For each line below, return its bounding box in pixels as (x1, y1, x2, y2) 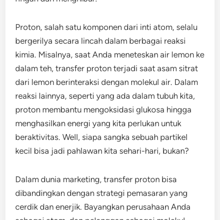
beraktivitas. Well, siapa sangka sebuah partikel (15, 132, 188, 142)
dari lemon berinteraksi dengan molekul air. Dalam (15, 77, 198, 87)
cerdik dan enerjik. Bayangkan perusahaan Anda (15, 202, 191, 212)
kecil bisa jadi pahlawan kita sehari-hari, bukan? (15, 146, 190, 156)
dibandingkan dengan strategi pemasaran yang (15, 188, 188, 198)
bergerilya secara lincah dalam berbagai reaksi (15, 36, 186, 46)
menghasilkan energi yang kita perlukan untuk (15, 118, 182, 128)
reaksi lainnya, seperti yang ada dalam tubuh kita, (15, 91, 195, 101)
